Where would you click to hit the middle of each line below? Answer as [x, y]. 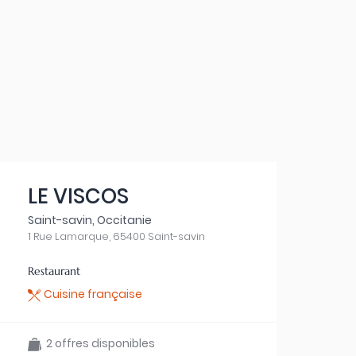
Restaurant [54, 271]
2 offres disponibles [98, 343]
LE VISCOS [78, 196]
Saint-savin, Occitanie [89, 220]
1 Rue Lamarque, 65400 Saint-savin [116, 236]
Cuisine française [91, 294]
